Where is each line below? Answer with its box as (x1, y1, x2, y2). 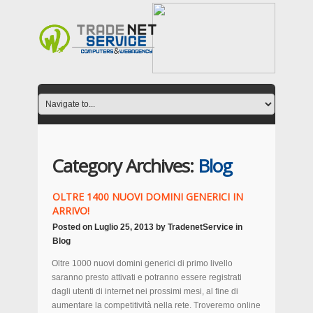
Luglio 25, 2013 (94, 222, 154, 232)
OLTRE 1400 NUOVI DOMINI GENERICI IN (52, 190, 243, 203)
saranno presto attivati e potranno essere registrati (52, 272, 242, 282)
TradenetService (168, 222, 233, 232)
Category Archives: (52, 153, 198, 178)
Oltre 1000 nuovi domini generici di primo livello (52, 259, 233, 268)
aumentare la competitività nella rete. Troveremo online (52, 300, 261, 310)
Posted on (52, 222, 94, 232)
